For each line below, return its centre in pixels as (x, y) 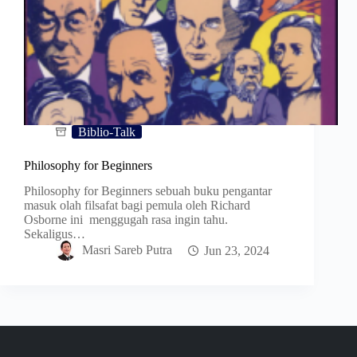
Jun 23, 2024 (237, 250)
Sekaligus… (55, 234)
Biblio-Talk (107, 131)
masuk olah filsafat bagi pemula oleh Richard (137, 206)
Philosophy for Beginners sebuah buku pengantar (148, 191)
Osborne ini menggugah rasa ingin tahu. (126, 220)
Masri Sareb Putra (127, 250)
